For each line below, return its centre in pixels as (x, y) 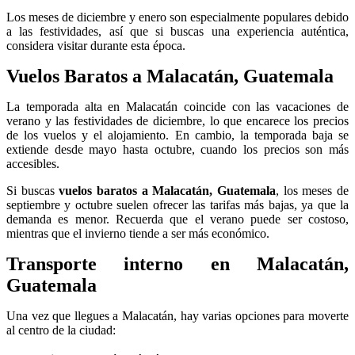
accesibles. (33, 163)
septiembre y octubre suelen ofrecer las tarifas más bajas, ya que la (177, 204)
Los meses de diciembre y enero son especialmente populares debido (177, 17)
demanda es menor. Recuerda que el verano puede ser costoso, (177, 219)
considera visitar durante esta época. (96, 45)
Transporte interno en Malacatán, (177, 263)
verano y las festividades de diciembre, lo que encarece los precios (177, 120)
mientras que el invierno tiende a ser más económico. (138, 233)
